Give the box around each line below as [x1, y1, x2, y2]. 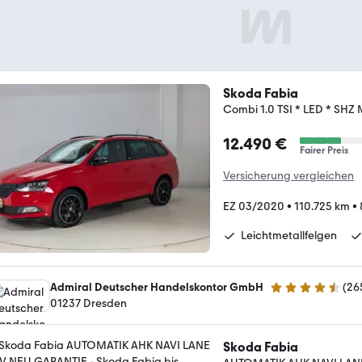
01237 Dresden [50, 296, 127, 310]
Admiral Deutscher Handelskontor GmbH [50, 280, 263, 294]
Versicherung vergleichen [223, 169, 354, 183]
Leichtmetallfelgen [241, 229, 337, 242]
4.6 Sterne [269, 287, 321, 301]
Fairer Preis [300, 145, 348, 156]
